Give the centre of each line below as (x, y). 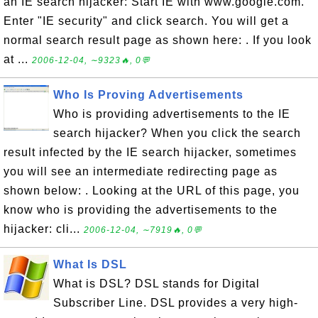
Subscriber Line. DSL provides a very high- (176, 303)
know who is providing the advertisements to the (141, 210)
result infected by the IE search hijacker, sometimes (150, 152)
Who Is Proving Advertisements (148, 95)
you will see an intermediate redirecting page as (141, 171)
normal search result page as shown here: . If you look (158, 40)
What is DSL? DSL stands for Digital (157, 284)
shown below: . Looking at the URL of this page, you (152, 191)
